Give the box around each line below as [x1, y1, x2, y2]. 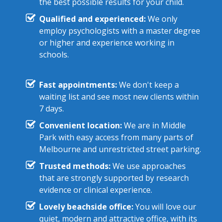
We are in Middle [121, 120, 186, 131]
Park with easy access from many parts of [39, 132, 193, 143]
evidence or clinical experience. [39, 184, 152, 196]
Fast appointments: [39, 79, 117, 91]
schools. [39, 49, 69, 60]
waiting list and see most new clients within [39, 91, 199, 103]
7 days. [39, 103, 64, 114]
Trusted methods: [39, 161, 111, 172]
